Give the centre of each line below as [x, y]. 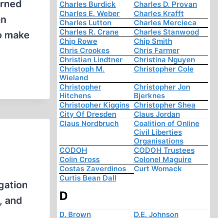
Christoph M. [82, 69]
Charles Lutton [86, 23]
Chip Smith [153, 41]
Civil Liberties [158, 132]
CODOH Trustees [164, 150]
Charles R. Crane [89, 32]
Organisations [158, 141]
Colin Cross [80, 160]
